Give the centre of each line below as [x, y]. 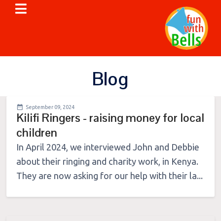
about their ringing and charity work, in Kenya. [107, 161]
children [37, 132]
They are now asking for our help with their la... [109, 175]
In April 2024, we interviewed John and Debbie [108, 147]
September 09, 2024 [50, 107]
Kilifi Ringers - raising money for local [110, 118]
